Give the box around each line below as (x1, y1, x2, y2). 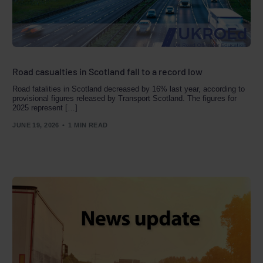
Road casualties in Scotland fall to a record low (12, 65, 203, 77)
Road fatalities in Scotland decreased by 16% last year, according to (12, 84, 245, 93)
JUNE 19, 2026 (12, 122, 59, 129)
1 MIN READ (68, 122, 108, 129)
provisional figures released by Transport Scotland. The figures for (12, 93, 237, 103)
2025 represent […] (12, 103, 78, 112)
